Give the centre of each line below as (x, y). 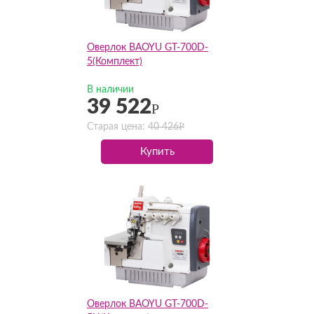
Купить (157, 152)
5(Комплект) (115, 62)
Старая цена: (117, 127)
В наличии (110, 90)
